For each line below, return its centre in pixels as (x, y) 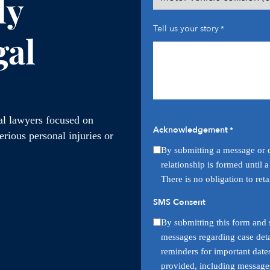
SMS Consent (179, 202)
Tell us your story (186, 29)
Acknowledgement (190, 130)
